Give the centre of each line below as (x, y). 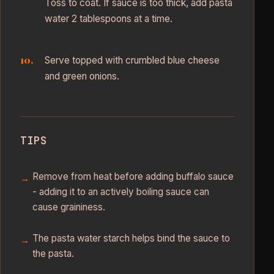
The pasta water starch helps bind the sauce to (131, 238)
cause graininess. (69, 207)
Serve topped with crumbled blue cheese (132, 61)
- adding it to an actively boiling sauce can (121, 191)
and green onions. (82, 76)
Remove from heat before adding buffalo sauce (133, 176)
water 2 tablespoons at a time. (109, 19)
